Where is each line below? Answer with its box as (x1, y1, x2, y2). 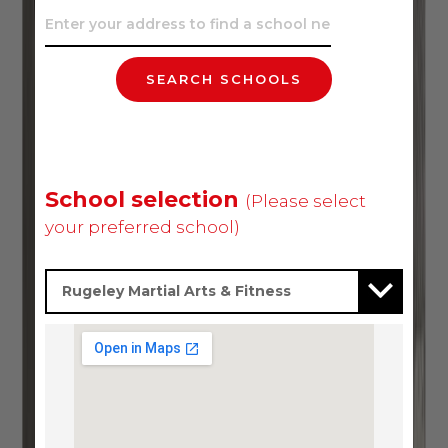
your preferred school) (45, 217, 240, 237)
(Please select (245, 191, 366, 211)
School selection (45, 186, 245, 213)
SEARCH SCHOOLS (146, 71, 302, 87)
